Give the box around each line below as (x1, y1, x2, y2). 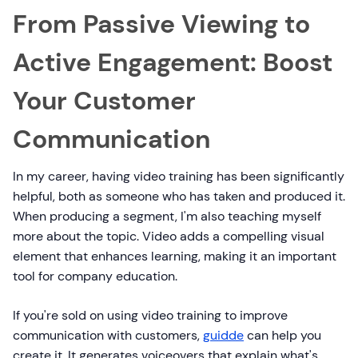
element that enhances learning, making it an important (13, 248, 336, 265)
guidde (203, 327, 244, 344)
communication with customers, (13, 327, 203, 344)
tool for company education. (13, 268, 177, 285)
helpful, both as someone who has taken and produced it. (13, 188, 345, 205)
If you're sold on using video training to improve (13, 307, 288, 324)
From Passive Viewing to (13, 7, 310, 42)
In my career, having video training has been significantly (13, 168, 344, 185)
